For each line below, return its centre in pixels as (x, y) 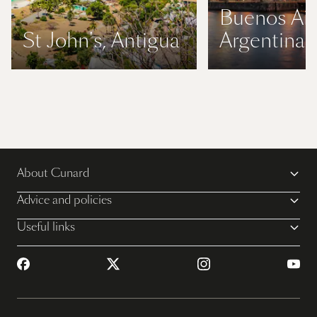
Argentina (262, 41)
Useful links (46, 227)
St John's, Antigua (101, 41)
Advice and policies (64, 200)
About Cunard (53, 173)
